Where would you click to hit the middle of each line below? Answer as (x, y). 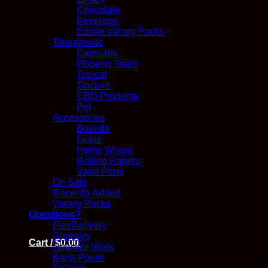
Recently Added (86, 193)
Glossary (71, 236)
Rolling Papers (108, 161)
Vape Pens (100, 172)
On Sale (70, 182)
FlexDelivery (80, 226)
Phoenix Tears (107, 64)
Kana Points (79, 258)
